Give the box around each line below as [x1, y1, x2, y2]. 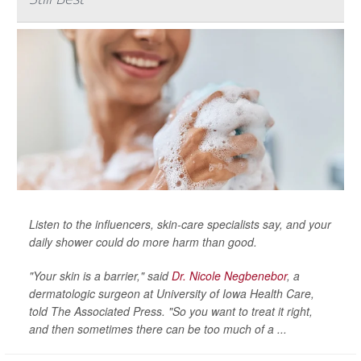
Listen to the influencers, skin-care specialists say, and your [29, 215, 331, 232]
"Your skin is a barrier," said [29, 267, 172, 284]
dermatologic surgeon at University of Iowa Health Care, [29, 284, 314, 301]
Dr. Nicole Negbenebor [172, 267, 287, 284]
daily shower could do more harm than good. [29, 233, 257, 250]
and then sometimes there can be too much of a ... [29, 320, 287, 337]
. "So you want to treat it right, [162, 302, 313, 319]
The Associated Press [51, 302, 162, 319]
